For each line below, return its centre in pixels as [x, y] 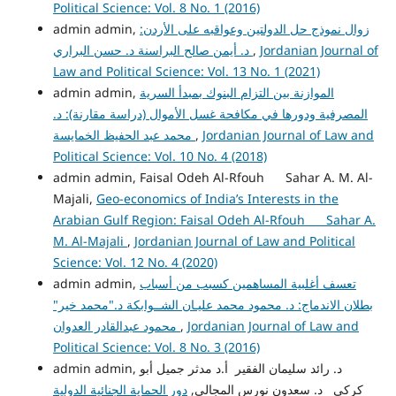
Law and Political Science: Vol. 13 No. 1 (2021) [186, 71]
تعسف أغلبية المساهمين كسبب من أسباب [247, 283]
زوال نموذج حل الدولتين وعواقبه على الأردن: [254, 28]
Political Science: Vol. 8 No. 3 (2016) [156, 346]
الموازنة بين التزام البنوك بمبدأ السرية [236, 92]
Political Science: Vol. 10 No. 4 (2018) [160, 156]
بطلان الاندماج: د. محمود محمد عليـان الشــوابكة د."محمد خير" [213, 304]
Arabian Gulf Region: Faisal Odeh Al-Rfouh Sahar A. [214, 219]
